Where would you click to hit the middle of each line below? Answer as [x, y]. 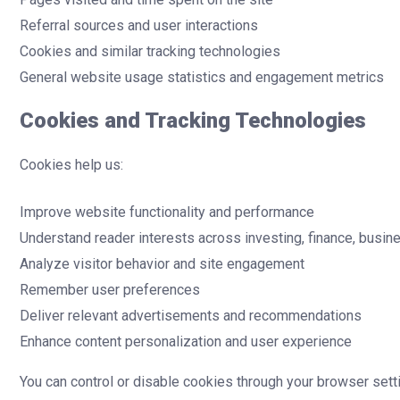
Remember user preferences [110, 289]
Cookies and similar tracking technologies [150, 51]
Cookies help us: [71, 164]
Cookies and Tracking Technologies [193, 120]
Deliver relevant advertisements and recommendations [191, 315]
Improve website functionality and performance [167, 212]
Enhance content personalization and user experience [186, 341]
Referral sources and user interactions [139, 25]
